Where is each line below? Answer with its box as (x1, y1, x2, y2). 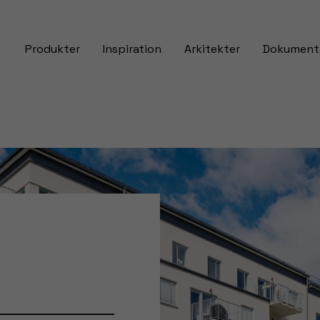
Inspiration (102, 41, 161, 56)
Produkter (24, 41, 80, 56)
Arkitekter (184, 41, 240, 56)
